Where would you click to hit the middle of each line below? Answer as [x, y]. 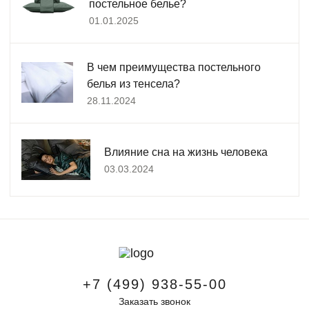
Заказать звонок [154, 301]
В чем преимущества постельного [173, 67]
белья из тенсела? [133, 83]
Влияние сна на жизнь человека [186, 152]
